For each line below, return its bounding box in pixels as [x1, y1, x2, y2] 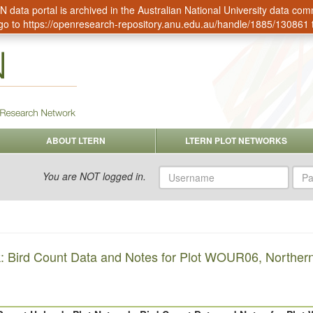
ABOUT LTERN [46, 134, 105, 147]
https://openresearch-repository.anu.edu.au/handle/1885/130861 [22, 17, 309, 31]
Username [158, 165, 205, 179]
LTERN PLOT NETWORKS [185, 134, 287, 147]
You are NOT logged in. [43, 168, 146, 183]
